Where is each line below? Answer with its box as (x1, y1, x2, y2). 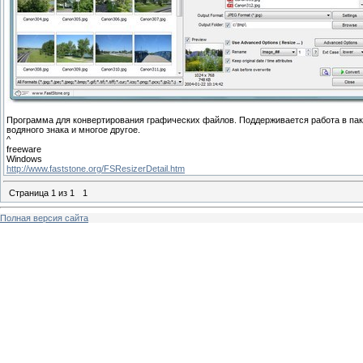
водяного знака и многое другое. (6, 124, 140, 135)
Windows (6, 153, 42, 164)
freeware (6, 143, 41, 154)
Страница (9, 187, 51, 198)
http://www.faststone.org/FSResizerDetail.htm (6, 163, 185, 173)
